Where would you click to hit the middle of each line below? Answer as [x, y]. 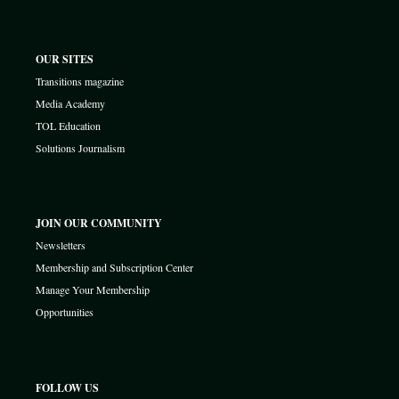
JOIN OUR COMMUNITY [99, 224]
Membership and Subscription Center [114, 268]
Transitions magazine [80, 81]
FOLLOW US [67, 387]
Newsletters [61, 245]
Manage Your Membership [93, 290]
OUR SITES [65, 60]
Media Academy [70, 104]
